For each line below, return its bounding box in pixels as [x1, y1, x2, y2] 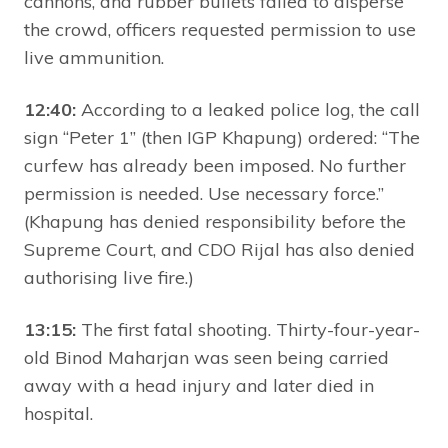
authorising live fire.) [24, 265, 194, 289]
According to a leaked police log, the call [76, 97, 420, 121]
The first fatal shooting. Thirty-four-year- [76, 317, 420, 341]
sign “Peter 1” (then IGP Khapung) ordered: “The [24, 125, 420, 149]
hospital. [24, 401, 93, 425]
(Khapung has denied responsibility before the [24, 209, 406, 233]
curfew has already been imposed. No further [24, 153, 406, 177]
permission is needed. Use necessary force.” [24, 181, 384, 205]
